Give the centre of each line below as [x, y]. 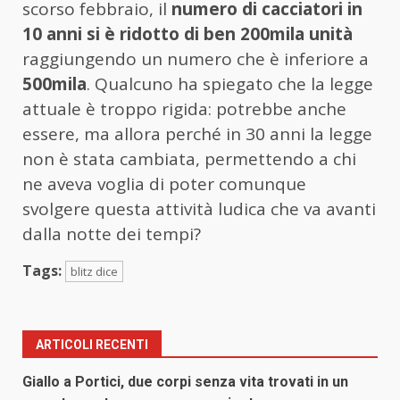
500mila [54, 84]
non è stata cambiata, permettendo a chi [189, 159]
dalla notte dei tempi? [112, 234]
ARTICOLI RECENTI [92, 345]
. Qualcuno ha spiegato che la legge [230, 84]
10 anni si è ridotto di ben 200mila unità [187, 34]
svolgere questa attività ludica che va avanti [199, 209]
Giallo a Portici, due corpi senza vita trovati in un [185, 382]
